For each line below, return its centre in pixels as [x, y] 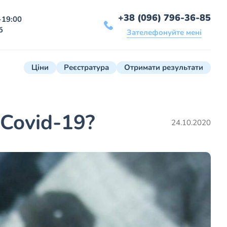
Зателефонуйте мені [164, 33]
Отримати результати [164, 68]
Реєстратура [86, 68]
